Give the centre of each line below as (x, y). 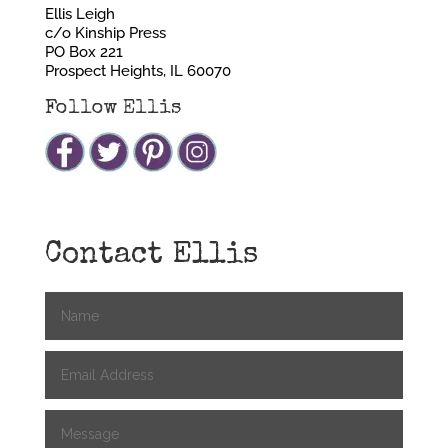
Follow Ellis (112, 108)
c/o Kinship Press (105, 32)
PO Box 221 (83, 51)
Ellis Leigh (79, 13)
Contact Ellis (151, 255)
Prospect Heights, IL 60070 (137, 70)
